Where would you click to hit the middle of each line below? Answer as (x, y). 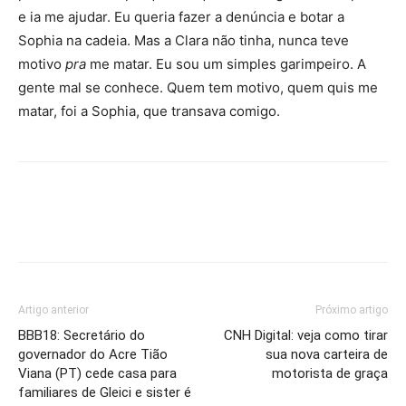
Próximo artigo (352, 310)
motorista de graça (330, 373)
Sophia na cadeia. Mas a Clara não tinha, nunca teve (184, 40)
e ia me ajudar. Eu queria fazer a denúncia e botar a (181, 17)
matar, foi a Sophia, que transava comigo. (149, 111)
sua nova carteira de (327, 354)
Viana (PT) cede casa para (97, 373)
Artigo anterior (53, 310)
